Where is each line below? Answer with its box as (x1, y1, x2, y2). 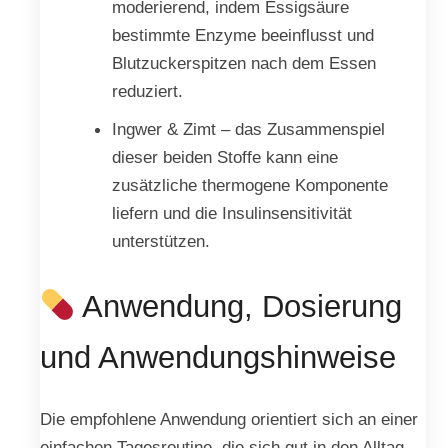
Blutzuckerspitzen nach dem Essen (111, 53, 376, 73)
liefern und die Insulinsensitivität (111, 203, 352, 223)
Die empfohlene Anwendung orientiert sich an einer (40, 408, 418, 429)
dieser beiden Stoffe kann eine (111, 147, 338, 167)
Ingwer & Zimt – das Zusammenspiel (111, 119, 385, 139)
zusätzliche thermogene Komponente (111, 175, 388, 195)
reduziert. (111, 81, 183, 101)
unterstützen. (111, 231, 210, 251)
